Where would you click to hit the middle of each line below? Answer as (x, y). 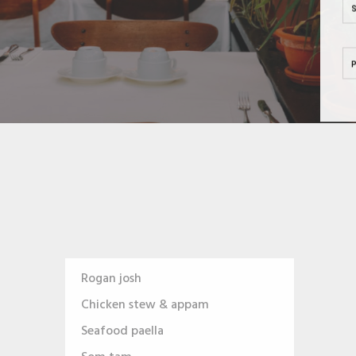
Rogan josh (123, 279)
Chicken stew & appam (157, 306)
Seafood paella (134, 332)
